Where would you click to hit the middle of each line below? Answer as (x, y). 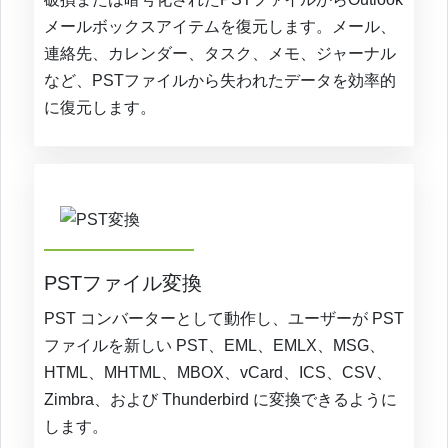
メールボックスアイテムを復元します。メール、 (220, 26)
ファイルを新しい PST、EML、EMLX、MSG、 (214, 346)
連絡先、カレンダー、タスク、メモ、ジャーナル (220, 53)
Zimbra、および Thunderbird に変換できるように (220, 400)
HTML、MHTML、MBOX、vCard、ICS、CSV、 (218, 373)
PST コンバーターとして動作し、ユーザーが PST (224, 319)
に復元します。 (100, 107)
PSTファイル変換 (123, 283)
